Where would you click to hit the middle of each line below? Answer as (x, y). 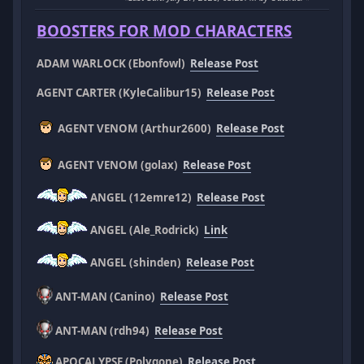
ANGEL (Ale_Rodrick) (146, 230)
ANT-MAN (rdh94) (104, 331)
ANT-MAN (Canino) (107, 297)
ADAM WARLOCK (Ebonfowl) (114, 64)
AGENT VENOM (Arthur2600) (136, 129)
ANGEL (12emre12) (143, 198)
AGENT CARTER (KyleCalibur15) (122, 93)
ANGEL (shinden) (137, 263)
